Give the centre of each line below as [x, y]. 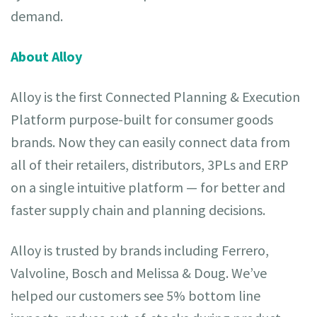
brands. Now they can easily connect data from [150, 142]
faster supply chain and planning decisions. [138, 210]
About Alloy [46, 56]
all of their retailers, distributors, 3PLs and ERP [150, 165]
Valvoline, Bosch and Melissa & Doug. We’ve [139, 273]
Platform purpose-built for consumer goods [142, 119]
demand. [37, 16]
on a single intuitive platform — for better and [148, 187]
